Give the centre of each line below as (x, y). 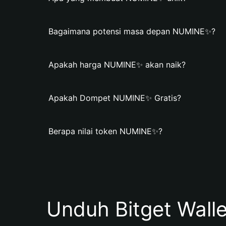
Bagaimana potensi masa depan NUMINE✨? (132, 31)
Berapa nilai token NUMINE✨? (105, 131)
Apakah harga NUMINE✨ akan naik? (117, 65)
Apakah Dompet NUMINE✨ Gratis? (115, 98)
